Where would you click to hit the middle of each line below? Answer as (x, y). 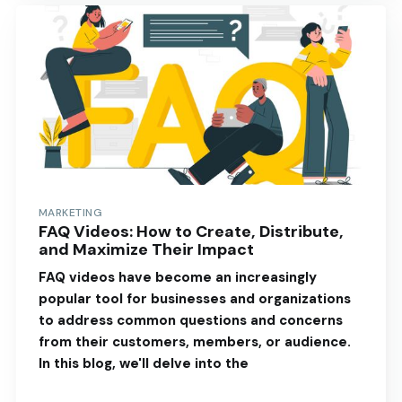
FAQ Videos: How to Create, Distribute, (191, 232)
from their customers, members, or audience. (194, 342)
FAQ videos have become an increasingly (177, 278)
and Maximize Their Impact (146, 250)
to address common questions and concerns (190, 321)
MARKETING (70, 213)
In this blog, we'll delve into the (143, 364)
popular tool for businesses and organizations (194, 299)
